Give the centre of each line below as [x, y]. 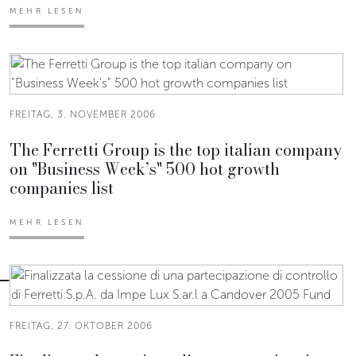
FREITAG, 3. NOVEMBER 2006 [83, 114]
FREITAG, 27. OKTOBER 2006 [81, 325]
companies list [62, 188]
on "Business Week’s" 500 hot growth [145, 168]
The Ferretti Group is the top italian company [176, 149]
